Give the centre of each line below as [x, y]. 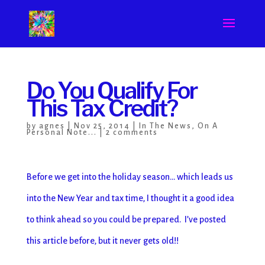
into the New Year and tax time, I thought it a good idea [130, 198]
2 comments [132, 132]
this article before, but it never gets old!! [102, 241]
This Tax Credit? [102, 108]
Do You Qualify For [112, 91]
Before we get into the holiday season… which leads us [130, 177]
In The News [165, 126]
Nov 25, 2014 [102, 126]
